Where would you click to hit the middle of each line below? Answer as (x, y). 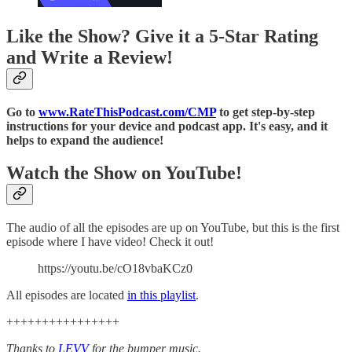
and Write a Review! (90, 57)
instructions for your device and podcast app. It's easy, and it (167, 126)
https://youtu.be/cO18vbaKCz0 (115, 269)
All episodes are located (67, 295)
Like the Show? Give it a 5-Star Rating (162, 36)
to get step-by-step (266, 112)
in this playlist (161, 295)
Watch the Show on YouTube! (124, 173)
